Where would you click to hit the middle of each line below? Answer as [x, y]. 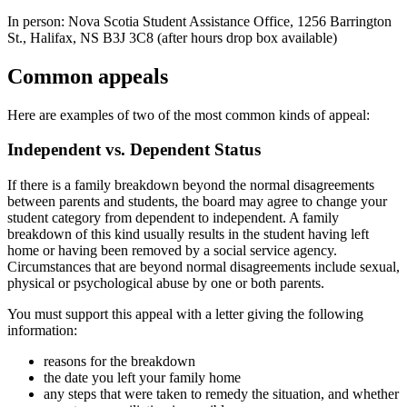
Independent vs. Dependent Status [134, 150]
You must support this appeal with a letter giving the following [185, 314]
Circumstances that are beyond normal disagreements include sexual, [203, 267]
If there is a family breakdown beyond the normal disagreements [191, 185]
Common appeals [88, 76]
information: [42, 331]
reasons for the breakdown [119, 362]
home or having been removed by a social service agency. [172, 251]
